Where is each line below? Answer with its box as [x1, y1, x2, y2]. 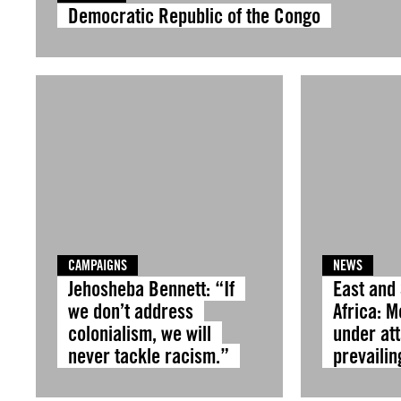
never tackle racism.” [68, 344, 229, 368]
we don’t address [68, 299, 193, 323]
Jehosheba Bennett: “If [68, 277, 235, 301]
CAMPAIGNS [68, 257, 127, 274]
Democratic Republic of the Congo [68, 4, 320, 28]
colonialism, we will [68, 321, 211, 346]
